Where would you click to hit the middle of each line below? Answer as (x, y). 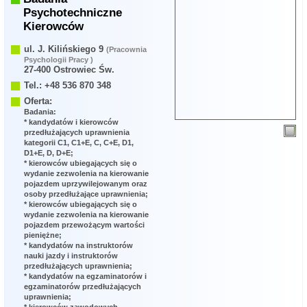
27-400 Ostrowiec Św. (70, 70)
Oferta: (38, 101)
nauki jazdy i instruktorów (71, 256)
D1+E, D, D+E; (49, 153)
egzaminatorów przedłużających (83, 287)
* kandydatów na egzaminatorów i (86, 277)
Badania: (40, 112)
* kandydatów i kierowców (72, 122)
